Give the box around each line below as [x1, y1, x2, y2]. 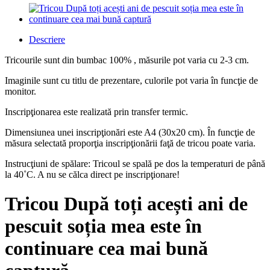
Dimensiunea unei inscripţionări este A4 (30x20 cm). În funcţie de [5, 127, 255, 137]
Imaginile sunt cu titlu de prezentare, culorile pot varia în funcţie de [5, 75, 258, 86]
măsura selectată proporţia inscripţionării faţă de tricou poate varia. [5, 138, 256, 148]
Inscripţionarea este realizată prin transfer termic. [5, 107, 190, 117]
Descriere [29, 34, 65, 45]
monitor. [5, 86, 39, 96]
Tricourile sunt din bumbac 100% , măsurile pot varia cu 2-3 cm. [5, 55, 249, 65]
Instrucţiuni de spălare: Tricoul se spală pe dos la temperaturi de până [5, 159, 265, 169]
